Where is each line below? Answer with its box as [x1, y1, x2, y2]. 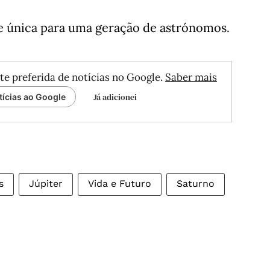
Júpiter [29, 178, 63, 189]
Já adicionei [93, 91, 137, 103]
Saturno [177, 178, 215, 189]
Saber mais [165, 71, 217, 84]
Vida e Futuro [88, 178, 151, 189]
